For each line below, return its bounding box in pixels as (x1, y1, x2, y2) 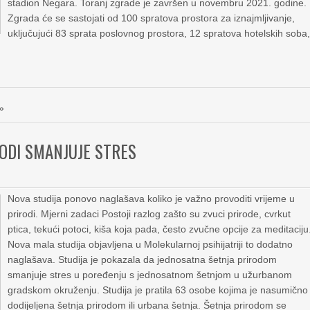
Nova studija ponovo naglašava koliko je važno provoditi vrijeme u (8, 193, 295, 204)
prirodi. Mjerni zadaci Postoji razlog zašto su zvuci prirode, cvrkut (8, 208, 291, 219)
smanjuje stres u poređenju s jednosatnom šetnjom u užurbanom (8, 269, 293, 280)
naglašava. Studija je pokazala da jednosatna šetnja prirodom (8, 254, 277, 265)
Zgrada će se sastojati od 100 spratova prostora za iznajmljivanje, (8, 12, 295, 24)
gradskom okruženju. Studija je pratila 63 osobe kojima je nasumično (8, 284, 309, 295)
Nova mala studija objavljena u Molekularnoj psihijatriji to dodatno (8, 239, 293, 250)
